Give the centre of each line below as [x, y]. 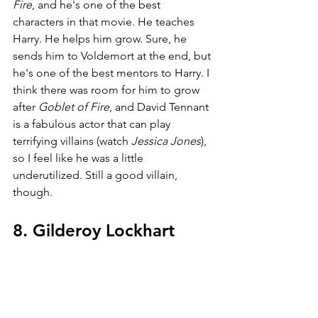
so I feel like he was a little [79, 158]
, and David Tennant [160, 107]
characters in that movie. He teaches [105, 22]
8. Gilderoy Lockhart [94, 231]
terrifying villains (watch [72, 141]
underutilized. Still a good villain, [97, 175]
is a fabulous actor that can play [93, 124]
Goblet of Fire [74, 107]
